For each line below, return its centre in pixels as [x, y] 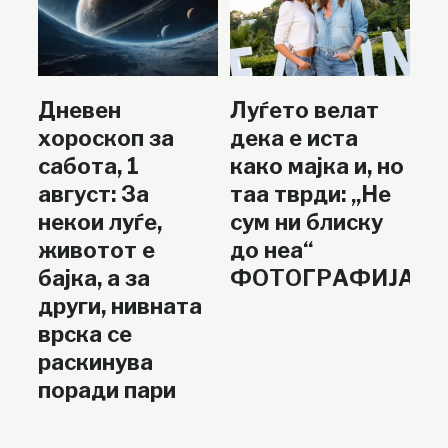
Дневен [79, 110]
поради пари [107, 390]
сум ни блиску [306, 222]
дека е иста [293, 138]
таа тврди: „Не [310, 194]
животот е [96, 250]
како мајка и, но [316, 166]
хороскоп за [106, 138]
